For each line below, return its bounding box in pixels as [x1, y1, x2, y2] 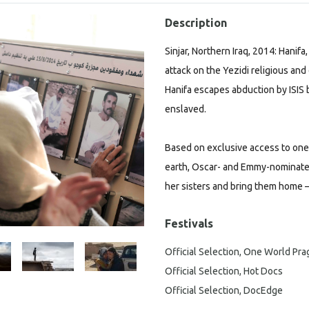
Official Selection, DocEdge [165, 285, 283, 296]
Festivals [165, 217, 213, 230]
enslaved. [165, 103, 206, 114]
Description [165, 17, 227, 29]
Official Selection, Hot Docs [165, 266, 283, 277]
